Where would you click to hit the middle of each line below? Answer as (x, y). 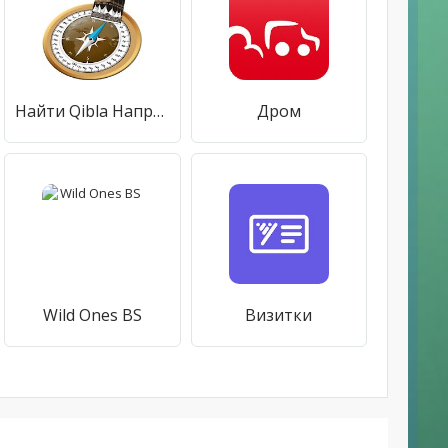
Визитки (279, 315)
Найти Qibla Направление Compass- (159, 111)
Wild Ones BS (92, 315)
